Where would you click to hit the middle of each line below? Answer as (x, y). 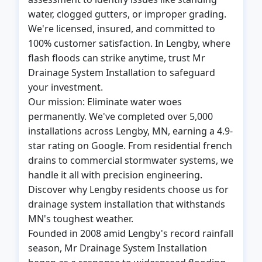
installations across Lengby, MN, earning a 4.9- (130, 131)
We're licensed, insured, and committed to (122, 29)
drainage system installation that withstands (127, 204)
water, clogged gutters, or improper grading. (127, 14)
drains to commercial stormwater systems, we (131, 160)
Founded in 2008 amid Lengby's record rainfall (131, 233)
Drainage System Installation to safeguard (122, 73)
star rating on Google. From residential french (130, 146)
